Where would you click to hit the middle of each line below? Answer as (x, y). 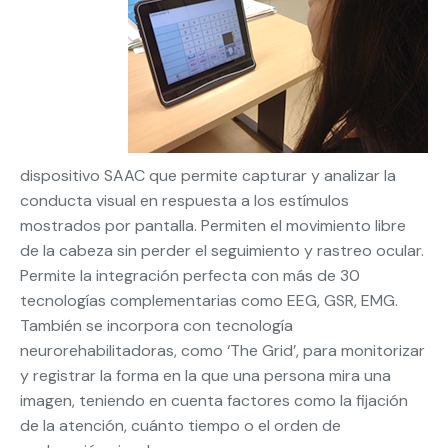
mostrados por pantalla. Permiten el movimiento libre (213, 226)
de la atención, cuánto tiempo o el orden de (180, 426)
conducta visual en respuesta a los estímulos (184, 201)
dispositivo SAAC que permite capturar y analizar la (208, 176)
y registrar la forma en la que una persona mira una (205, 376)
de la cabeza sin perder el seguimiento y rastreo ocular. (222, 251)
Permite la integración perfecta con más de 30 (190, 276)
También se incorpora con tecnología (156, 326)
